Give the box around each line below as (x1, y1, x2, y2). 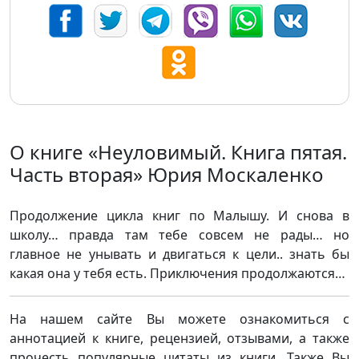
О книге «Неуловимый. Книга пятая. (10, 139, 347, 165)
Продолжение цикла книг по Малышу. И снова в (10, 207, 349, 224)
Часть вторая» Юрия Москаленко (10, 161, 324, 188)
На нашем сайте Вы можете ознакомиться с (10, 310, 349, 328)
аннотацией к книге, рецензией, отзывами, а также (10, 329, 349, 347)
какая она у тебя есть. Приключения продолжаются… (10, 264, 345, 282)
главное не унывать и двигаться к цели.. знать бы (10, 245, 349, 263)
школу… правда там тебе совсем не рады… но (10, 226, 349, 244)
